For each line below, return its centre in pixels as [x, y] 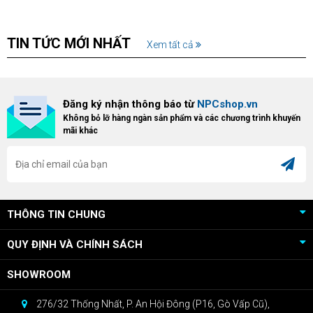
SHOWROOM [39, 274]
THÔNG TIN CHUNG [56, 214]
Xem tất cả [171, 44]
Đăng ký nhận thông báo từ [130, 104]
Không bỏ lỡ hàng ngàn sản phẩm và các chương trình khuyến [182, 118]
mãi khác [80, 131]
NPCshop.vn [227, 104]
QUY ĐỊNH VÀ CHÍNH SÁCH [75, 244]
